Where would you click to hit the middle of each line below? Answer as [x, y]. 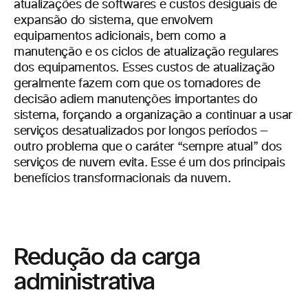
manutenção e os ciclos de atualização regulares [146, 52]
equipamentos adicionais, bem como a [120, 36]
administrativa [84, 282]
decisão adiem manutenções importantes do [136, 100]
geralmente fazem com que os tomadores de [137, 84]
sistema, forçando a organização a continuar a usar [153, 115]
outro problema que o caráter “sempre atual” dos [148, 147]
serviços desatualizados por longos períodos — [141, 131]
